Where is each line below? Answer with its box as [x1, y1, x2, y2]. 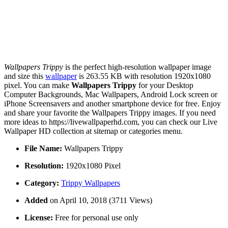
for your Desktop [136, 81, 193, 90]
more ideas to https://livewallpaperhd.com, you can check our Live [4, 118, 217, 127]
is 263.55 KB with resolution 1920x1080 [77, 72, 211, 81]
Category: [24, 179, 59, 188]
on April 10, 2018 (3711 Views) [50, 196, 152, 205]
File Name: [24, 144, 62, 153]
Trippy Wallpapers [61, 179, 120, 188]
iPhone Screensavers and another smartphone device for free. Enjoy [4, 99, 221, 108]
